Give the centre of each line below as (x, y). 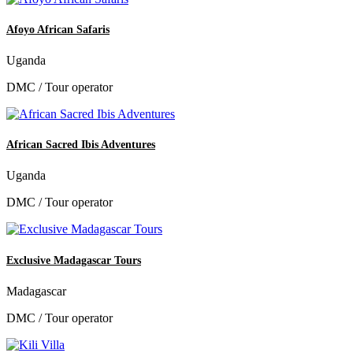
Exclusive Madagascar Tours (74, 260)
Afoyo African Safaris (58, 29)
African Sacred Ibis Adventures (81, 145)
